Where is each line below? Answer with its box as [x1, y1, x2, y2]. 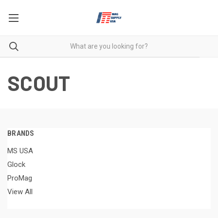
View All [7, 187, 33, 196]
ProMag [7, 173, 32, 182]
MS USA [7, 146, 33, 155]
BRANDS [7, 128, 35, 138]
